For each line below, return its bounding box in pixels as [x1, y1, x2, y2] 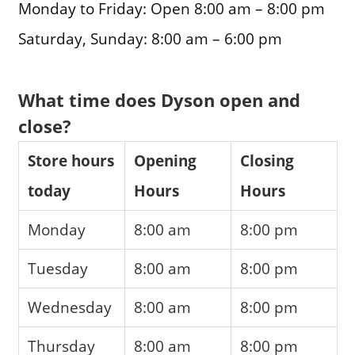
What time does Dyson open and [17, 87, 300, 112]
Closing [240, 149, 295, 171]
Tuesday [28, 257, 89, 279]
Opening [134, 149, 197, 171]
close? [17, 113, 71, 138]
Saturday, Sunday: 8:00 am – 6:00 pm [17, 27, 282, 49]
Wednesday [28, 296, 113, 318]
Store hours [28, 149, 115, 171]
